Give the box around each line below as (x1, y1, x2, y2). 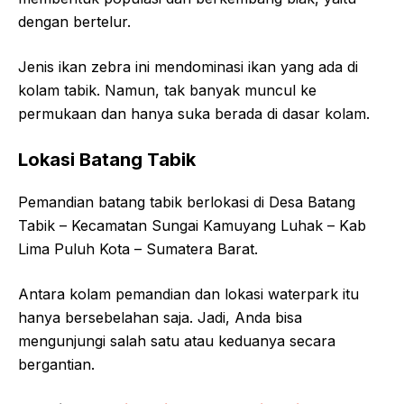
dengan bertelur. (18, 12, 131, 31)
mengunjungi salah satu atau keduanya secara (18, 331, 335, 350)
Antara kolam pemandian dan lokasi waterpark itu (18, 284, 359, 303)
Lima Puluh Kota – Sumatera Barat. (18, 239, 258, 258)
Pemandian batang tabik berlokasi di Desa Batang (18, 192, 355, 211)
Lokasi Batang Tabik (18, 148, 196, 170)
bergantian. (18, 354, 95, 373)
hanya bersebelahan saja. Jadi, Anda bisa (18, 308, 302, 326)
